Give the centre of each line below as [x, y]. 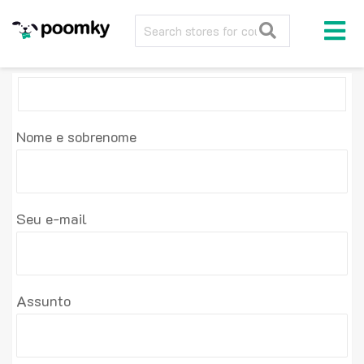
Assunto [43, 301]
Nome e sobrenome [76, 136]
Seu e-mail [52, 219]
